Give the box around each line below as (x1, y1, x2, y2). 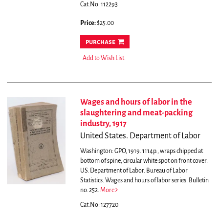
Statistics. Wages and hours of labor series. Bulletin (80, 177, 209, 184)
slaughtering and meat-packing (80, 109, 193, 118)
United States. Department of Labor (80, 131, 200, 141)
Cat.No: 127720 (80, 201, 118, 209)
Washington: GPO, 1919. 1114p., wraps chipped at (80, 148, 203, 155)
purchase (85, 38, 115, 46)
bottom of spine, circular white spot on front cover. (80, 157, 208, 165)
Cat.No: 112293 (80, 1, 118, 8)
